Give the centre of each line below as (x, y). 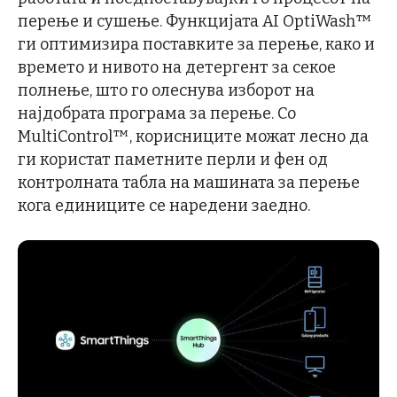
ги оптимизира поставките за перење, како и (196, 44)
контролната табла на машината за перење (189, 183)
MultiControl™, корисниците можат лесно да (193, 136)
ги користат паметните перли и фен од (173, 160)
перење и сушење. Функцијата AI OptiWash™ (195, 21)
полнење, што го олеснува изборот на (166, 90)
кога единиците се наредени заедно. (164, 206)
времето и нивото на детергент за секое (177, 67)
